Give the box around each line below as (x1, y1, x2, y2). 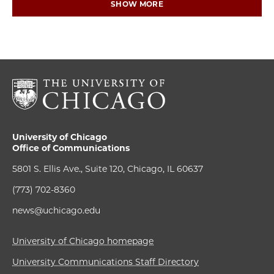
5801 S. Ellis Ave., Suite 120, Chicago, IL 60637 (12, 163, 203, 174)
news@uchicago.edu (12, 205, 100, 216)
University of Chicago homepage (12, 235, 154, 246)
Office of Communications (12, 143, 130, 154)
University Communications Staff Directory (12, 256, 199, 267)
